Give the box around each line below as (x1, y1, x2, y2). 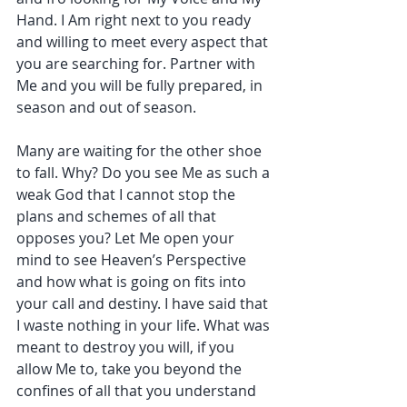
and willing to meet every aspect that (16, 32, 272, 53)
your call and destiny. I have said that (16, 293, 272, 314)
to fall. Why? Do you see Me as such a (16, 163, 273, 184)
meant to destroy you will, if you (16, 337, 238, 358)
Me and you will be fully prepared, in (16, 75, 266, 96)
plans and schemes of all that (16, 206, 220, 227)
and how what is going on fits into (16, 272, 250, 293)
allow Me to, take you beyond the (16, 359, 245, 380)
